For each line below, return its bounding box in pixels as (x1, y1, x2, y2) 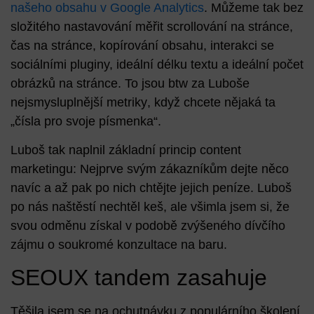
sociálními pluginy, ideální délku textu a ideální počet (11, 57, 303, 71)
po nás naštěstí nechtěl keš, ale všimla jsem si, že (11, 199, 289, 214)
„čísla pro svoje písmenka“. (11, 114, 161, 128)
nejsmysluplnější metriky (11, 95, 147, 109)
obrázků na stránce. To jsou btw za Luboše (11, 76, 250, 90)
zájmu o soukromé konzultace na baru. (11, 237, 227, 252)
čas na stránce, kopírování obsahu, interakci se (11, 38, 274, 53)
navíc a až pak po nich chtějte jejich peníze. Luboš (11, 180, 292, 195)
